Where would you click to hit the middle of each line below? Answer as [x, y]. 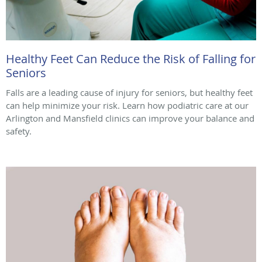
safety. [19, 131]
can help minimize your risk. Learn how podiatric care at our [127, 106]
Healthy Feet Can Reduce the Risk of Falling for [131, 59]
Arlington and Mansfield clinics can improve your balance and [130, 118]
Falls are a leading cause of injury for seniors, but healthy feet [129, 93]
